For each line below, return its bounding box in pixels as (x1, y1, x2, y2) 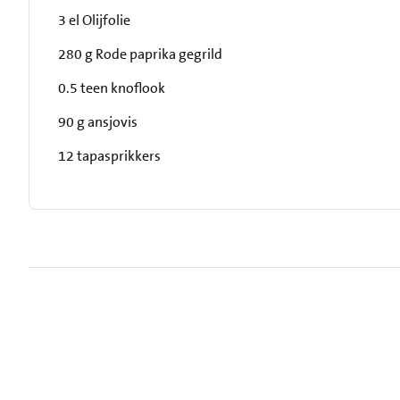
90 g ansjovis (58, 112, 137, 131)
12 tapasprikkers (58, 146, 161, 165)
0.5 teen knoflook (58, 79, 165, 97)
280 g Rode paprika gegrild (58, 45, 222, 63)
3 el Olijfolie (58, 11, 130, 29)
